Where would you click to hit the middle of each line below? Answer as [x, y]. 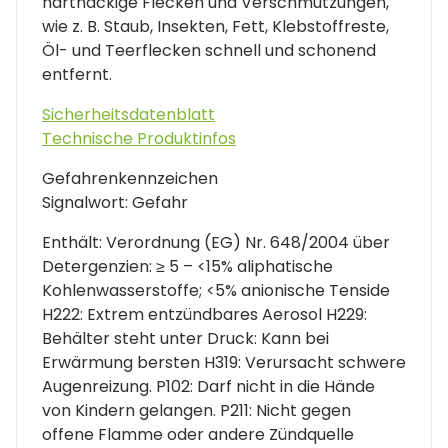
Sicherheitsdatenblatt [128, 114]
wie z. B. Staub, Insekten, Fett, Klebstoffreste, [215, 26]
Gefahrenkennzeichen [130, 178]
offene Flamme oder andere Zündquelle [198, 434]
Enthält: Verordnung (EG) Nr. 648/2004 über [216, 242]
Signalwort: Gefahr [115, 202]
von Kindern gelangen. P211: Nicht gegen [196, 410]
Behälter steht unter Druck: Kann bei [185, 338]
